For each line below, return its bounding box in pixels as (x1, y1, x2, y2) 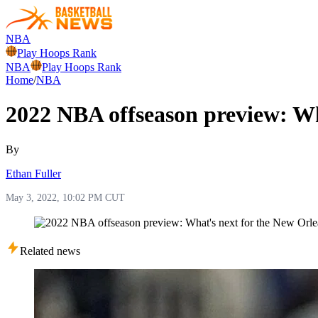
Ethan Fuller (6, 167, 61, 180)
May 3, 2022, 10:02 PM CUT (6, 192, 125, 203)
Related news (20, 244, 80, 257)
